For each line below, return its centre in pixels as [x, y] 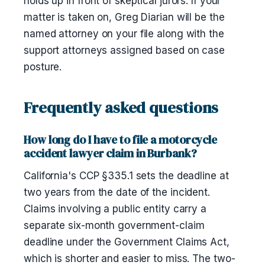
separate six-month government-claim [114, 225]
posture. [43, 67]
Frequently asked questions [121, 108]
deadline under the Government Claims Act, [127, 242]
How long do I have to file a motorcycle [121, 140]
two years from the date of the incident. [117, 192]
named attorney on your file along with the [124, 34]
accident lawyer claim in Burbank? [110, 153]
